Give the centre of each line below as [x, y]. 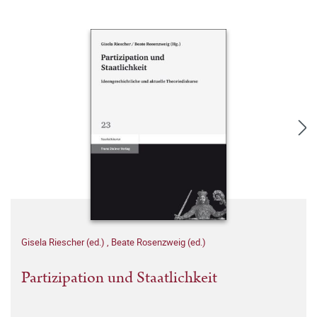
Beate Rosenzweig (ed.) [158, 242]
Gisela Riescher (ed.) [64, 242]
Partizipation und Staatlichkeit [119, 278]
